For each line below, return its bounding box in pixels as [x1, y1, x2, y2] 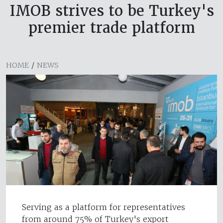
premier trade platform [28, 18, 195, 37]
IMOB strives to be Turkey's [9, 1, 214, 20]
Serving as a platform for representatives [22, 202, 185, 213]
